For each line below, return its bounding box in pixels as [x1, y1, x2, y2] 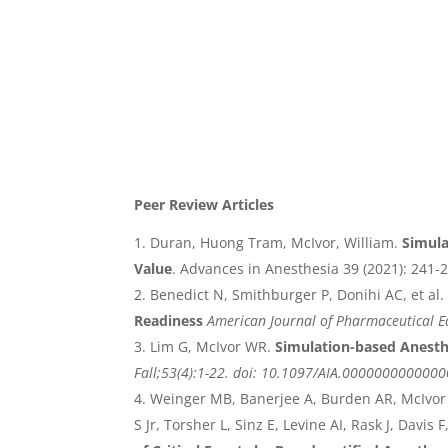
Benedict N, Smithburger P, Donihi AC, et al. [150, 285, 445, 305]
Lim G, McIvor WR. [150, 337, 272, 357]
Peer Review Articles [134, 195, 275, 215]
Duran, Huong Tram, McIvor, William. [150, 233, 403, 253]
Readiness [134, 311, 204, 331]
